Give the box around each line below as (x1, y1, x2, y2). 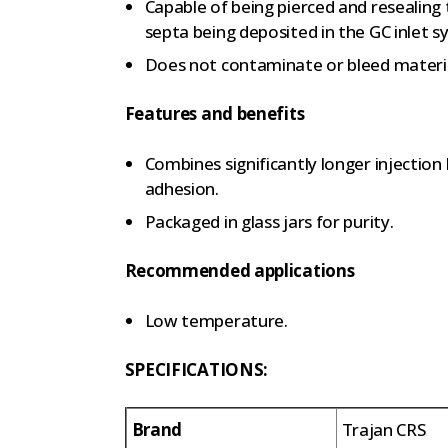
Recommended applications (124, 258, 355, 282)
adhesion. (144, 176, 219, 200)
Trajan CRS (341, 417, 426, 441)
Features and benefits (124, 101, 305, 125)
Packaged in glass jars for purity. (144, 209, 394, 233)
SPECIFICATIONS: (124, 357, 269, 381)
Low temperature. (144, 308, 288, 332)
